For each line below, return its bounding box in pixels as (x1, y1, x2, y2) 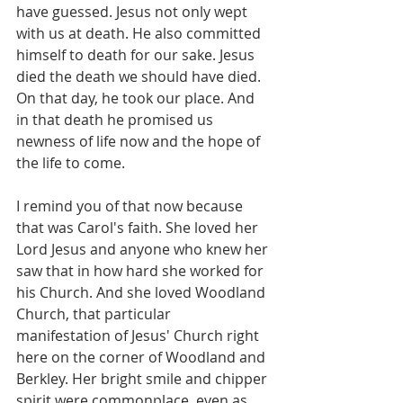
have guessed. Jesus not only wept (16, 2, 251, 22)
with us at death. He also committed (16, 23, 264, 43)
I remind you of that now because (16, 196, 246, 216)
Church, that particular (16, 304, 175, 324)
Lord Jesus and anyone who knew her (16, 239, 272, 259)
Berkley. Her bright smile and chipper (16, 369, 271, 389)
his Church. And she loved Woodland (16, 282, 269, 302)
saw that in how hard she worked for (16, 261, 267, 281)
